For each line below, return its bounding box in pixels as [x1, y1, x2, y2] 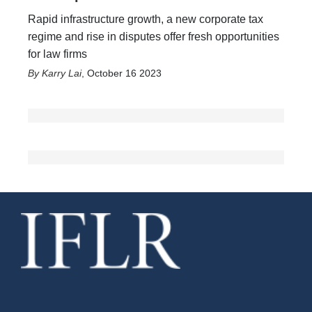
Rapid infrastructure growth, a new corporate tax [28, 13, 263, 25]
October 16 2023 [87, 68, 162, 79]
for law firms [28, 48, 87, 60]
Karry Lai [42, 68, 81, 79]
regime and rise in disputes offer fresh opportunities [28, 31, 279, 42]
